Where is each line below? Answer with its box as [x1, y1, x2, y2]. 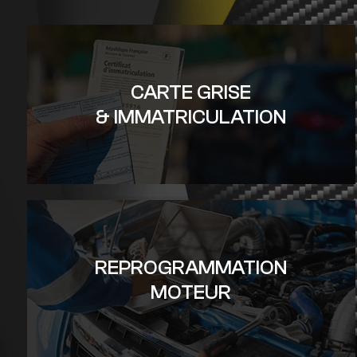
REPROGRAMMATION [95, 256, 288, 279]
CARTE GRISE [131, 80, 252, 104]
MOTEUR [151, 280, 232, 304]
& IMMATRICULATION [96, 105, 287, 128]
